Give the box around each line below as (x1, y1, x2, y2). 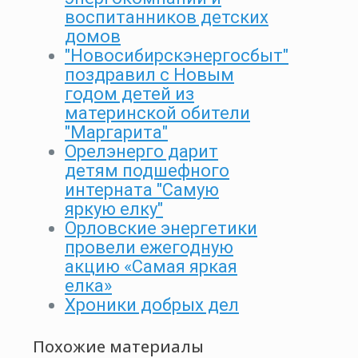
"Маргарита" (65, 122, 168, 143)
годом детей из (65, 84, 194, 105)
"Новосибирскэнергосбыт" (65, 46, 288, 66)
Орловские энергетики (65, 218, 257, 239)
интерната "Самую (65, 180, 219, 201)
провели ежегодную (65, 237, 233, 258)
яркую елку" (65, 199, 163, 220)
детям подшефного (65, 161, 229, 181)
